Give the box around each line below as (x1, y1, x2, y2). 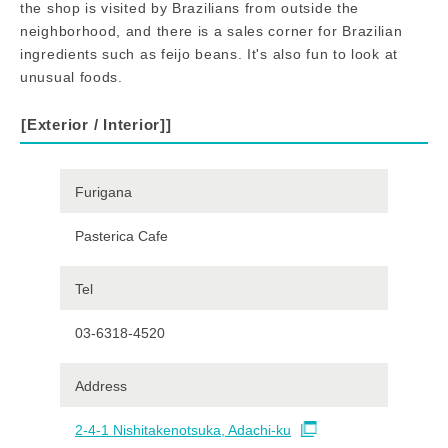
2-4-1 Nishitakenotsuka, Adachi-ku (75, 421, 291, 438)
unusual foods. (20, 68, 123, 85)
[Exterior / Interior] (21, 115, 166, 133)
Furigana (75, 183, 132, 200)
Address (75, 377, 127, 394)
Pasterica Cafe (75, 227, 168, 244)
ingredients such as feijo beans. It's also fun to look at (20, 45, 398, 62)
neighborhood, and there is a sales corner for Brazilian (20, 22, 403, 39)
